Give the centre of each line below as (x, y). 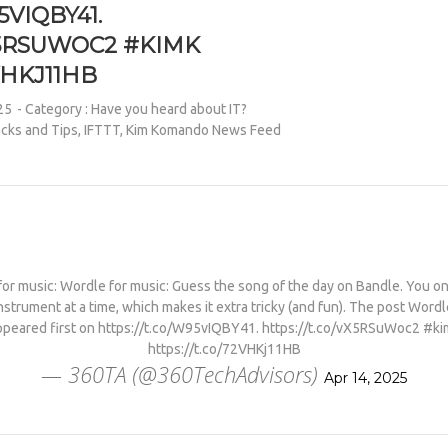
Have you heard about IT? (169, 109)
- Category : (54, 109)
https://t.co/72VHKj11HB (224, 349)
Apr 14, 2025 (365, 378)
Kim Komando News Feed (204, 130)
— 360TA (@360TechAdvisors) (182, 374)
